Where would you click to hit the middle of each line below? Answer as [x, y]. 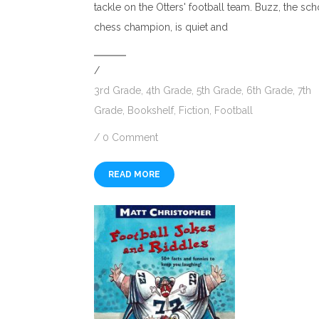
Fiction [194, 111]
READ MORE [134, 175]
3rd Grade [117, 91]
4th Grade [169, 91]
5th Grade [219, 91]
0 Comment [130, 138]
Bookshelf [151, 111]
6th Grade [270, 91]
